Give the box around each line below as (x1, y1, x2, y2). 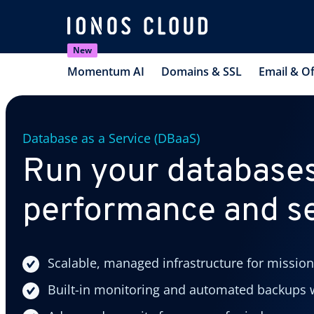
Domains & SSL (161, 63, 242, 79)
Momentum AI (67, 63, 144, 79)
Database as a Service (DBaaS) (22, 129, 200, 146)
